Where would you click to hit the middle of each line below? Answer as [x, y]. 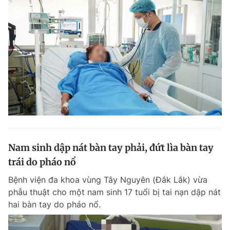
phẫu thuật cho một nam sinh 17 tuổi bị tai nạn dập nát [114, 192]
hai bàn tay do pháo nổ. [54, 205]
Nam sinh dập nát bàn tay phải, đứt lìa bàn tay [111, 148]
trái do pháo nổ [42, 162]
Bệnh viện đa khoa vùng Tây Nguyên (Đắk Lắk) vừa [108, 180]
